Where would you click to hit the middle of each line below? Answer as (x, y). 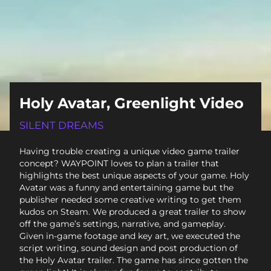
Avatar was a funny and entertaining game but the (126, 188)
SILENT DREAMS (61, 126)
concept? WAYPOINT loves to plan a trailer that (119, 164)
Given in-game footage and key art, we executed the (130, 236)
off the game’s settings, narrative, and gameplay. (122, 224)
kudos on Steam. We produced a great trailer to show (132, 212)
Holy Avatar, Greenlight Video (132, 103)
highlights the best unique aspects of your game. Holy (134, 176)
